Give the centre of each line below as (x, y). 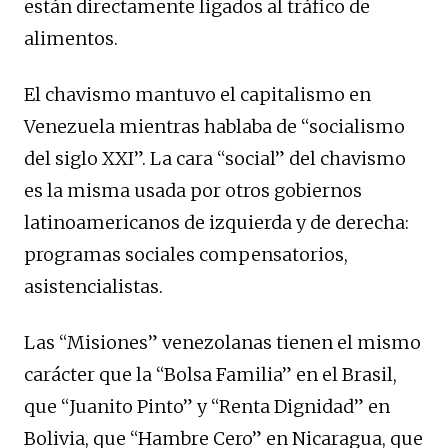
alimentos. (71, 38)
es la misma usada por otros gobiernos (193, 190)
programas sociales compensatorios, (186, 254)
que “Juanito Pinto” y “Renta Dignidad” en (207, 406)
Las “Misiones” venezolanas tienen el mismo (222, 342)
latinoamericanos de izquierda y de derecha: (216, 222)
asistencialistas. (93, 286)
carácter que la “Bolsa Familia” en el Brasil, (210, 374)
